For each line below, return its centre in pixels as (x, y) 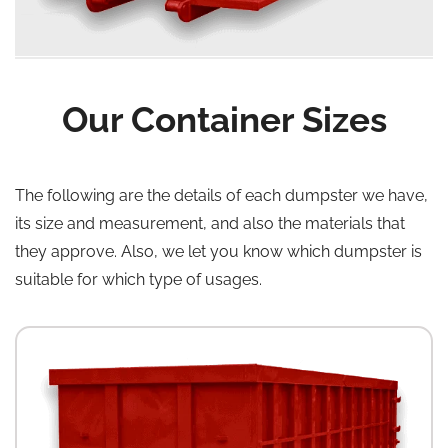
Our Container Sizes (224, 120)
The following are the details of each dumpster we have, (221, 196)
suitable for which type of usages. (138, 280)
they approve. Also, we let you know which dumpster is (218, 252)
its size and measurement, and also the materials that (210, 224)
